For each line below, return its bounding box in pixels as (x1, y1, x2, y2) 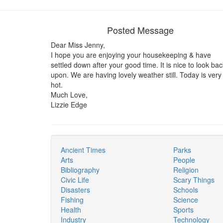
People (173, 154, 195, 165)
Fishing (61, 194, 84, 205)
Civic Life (61, 174, 89, 185)
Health (61, 204, 81, 215)
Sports (173, 204, 194, 215)
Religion (173, 164, 199, 175)
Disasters (61, 184, 90, 195)
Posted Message (107, 23, 174, 36)
